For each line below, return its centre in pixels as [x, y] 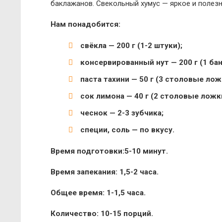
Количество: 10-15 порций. [102, 214]
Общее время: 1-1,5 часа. [98, 193]
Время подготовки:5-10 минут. [109, 151]
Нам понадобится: [85, 24]
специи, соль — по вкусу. [127, 130]
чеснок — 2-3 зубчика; [122, 113]
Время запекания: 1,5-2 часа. [105, 172]
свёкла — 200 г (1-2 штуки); [131, 46]
